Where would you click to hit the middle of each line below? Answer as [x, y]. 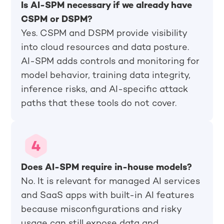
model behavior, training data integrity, [106, 76]
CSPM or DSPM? [57, 20]
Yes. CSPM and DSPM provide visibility [104, 34]
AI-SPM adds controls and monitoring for [110, 62]
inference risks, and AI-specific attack [105, 90]
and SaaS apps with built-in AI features [108, 196]
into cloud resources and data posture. [105, 48]
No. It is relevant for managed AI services [111, 182]
